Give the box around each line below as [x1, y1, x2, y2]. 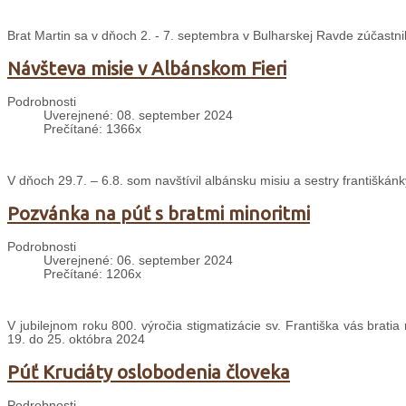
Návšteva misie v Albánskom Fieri [7, 58, 286, 80]
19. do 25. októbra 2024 [7, 333, 145, 347]
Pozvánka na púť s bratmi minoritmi [7, 203, 310, 225]
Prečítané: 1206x [43, 267, 141, 282]
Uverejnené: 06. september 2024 [43, 254, 233, 268]
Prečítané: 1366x [43, 122, 141, 137]
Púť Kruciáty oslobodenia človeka [7, 362, 290, 383]
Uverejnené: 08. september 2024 [43, 109, 233, 123]
